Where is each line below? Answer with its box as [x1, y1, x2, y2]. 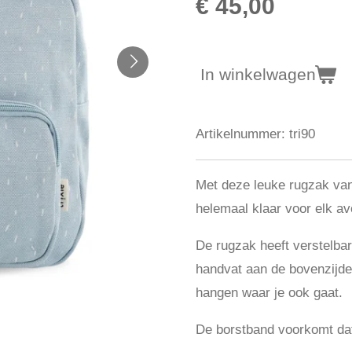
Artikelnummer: [196, 126, 285, 141]
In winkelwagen [200, 64, 316, 84]
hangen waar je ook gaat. [196, 284, 343, 300]
